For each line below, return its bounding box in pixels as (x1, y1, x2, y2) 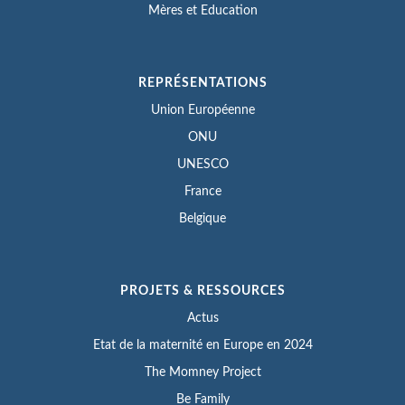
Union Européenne (150, 103, 255, 117)
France (184, 184, 221, 198)
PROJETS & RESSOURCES (119, 284, 286, 297)
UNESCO (176, 157, 229, 171)
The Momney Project (144, 365, 261, 379)
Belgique (179, 212, 226, 225)
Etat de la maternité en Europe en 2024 (92, 338, 313, 352)
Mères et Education (147, 4, 258, 17)
